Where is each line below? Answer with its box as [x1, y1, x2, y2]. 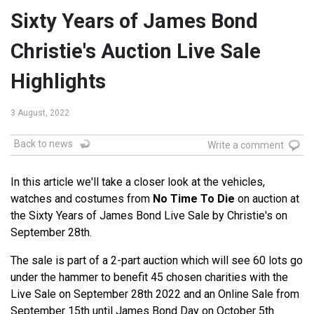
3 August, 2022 [11, 108, 69, 118]
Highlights [11, 69, 106, 94]
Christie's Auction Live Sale [11, 39, 261, 64]
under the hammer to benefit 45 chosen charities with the [11, 271, 288, 285]
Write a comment [207, 139, 284, 151]
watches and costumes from [11, 192, 153, 206]
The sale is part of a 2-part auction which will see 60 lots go [11, 254, 303, 268]
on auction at [235, 192, 299, 206]
